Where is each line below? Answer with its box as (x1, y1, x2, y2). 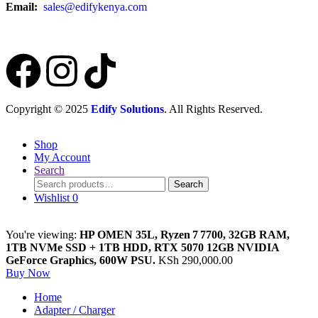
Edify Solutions (91, 103, 164, 116)
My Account (34, 151, 90, 164)
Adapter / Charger (34, 304, 115, 317)
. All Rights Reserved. (164, 103, 263, 116)
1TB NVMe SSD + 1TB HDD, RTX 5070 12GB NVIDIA (6, 241, 279, 254)
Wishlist (34, 192, 70, 204)
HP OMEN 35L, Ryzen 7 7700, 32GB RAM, (79, 229, 290, 241)
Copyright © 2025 (6, 103, 91, 116)
